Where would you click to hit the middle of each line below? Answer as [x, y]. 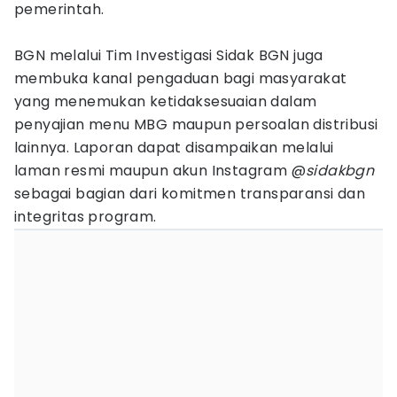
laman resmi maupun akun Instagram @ [160, 171]
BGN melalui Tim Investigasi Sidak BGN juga [169, 55]
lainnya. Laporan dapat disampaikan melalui [174, 148]
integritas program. [86, 217]
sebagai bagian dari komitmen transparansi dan [190, 194]
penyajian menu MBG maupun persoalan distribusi [196, 125]
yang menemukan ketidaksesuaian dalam [166, 101]
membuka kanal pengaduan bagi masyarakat [181, 78]
